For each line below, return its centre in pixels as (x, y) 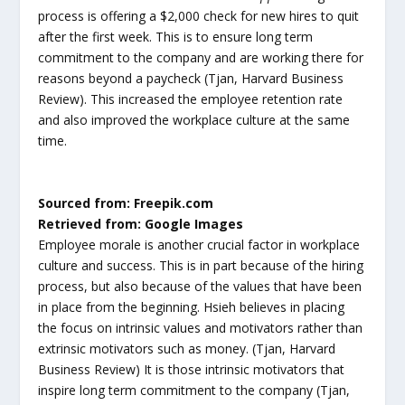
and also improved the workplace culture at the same (194, 120)
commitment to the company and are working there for (201, 58)
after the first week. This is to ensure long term (176, 37)
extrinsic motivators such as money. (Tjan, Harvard (187, 348)
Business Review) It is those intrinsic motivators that (192, 369)
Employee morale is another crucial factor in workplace (199, 244)
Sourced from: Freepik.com (126, 202)
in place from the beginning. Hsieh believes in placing (192, 306)
